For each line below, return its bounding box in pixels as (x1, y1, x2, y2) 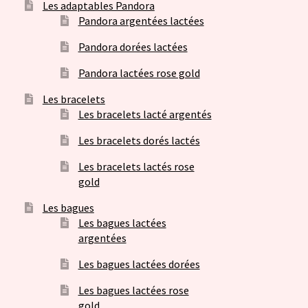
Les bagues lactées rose (78, 283, 189, 298)
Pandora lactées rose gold (78, 66, 200, 80)
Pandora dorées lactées (78, 40, 188, 54)
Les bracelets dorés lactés (78, 133, 200, 148)
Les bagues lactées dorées (78, 257, 200, 272)
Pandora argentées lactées (78, 14, 204, 28)
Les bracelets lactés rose (78, 159, 195, 174)
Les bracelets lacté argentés (78, 107, 212, 122)
